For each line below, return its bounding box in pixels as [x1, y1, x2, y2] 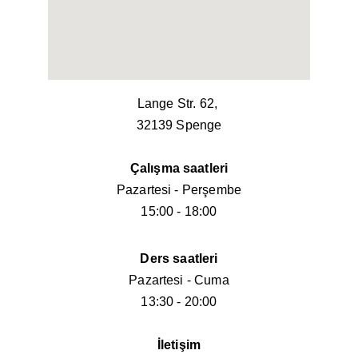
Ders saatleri [140, 252, 218, 265]
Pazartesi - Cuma [129, 273, 229, 287]
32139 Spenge [136, 118, 222, 132]
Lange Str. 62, [137, 97, 221, 110]
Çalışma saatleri [129, 161, 229, 175]
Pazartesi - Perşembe [116, 183, 242, 197]
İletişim [157, 338, 201, 352]
